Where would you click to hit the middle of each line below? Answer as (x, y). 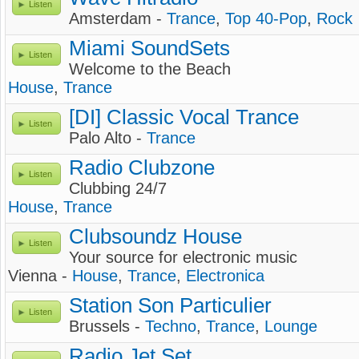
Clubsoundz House (155, 236)
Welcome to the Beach (150, 69)
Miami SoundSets (149, 48)
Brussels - (107, 326)
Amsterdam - (118, 18)
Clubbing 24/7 (118, 188)
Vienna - (40, 276)
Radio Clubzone (142, 167)
